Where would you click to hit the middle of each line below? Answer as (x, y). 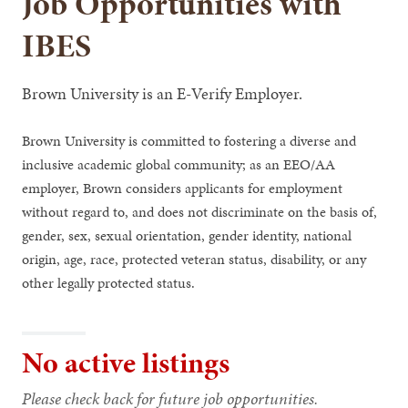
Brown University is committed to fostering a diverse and (189, 140)
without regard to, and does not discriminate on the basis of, (200, 211)
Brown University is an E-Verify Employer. (163, 93)
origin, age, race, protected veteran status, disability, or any (194, 259)
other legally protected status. (109, 282)
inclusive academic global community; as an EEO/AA (179, 164)
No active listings (126, 362)
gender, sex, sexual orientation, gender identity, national (187, 235)
